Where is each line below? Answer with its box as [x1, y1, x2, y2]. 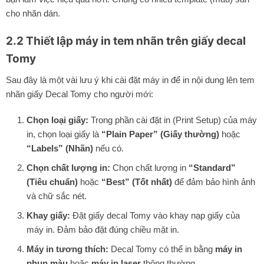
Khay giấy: [26, 210, 70, 220]
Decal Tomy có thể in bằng [108, 243, 215, 254]
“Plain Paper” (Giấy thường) [101, 128, 219, 139]
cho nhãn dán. [6, 8, 60, 19]
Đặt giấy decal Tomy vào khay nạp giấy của [70, 210, 240, 220]
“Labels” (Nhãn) [26, 143, 93, 153]
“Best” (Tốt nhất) [101, 176, 172, 187]
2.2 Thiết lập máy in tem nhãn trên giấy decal [6, 34, 246, 48]
